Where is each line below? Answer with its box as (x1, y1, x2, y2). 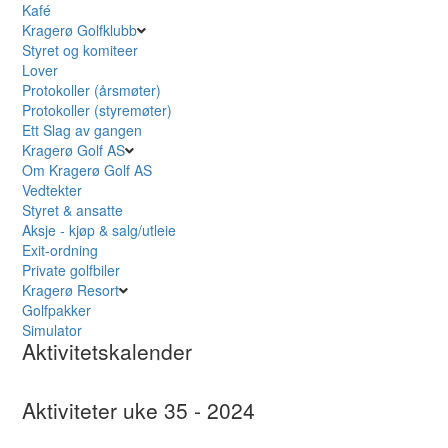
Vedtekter (22, 180, 83, 200)
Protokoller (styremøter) (22, 100, 173, 120)
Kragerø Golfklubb (22, 20, 138, 40)
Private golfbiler (22, 260, 121, 280)
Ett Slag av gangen (22, 120, 143, 140)
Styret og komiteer (22, 40, 139, 60)
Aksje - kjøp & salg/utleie (22, 220, 177, 240)
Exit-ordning (22, 240, 99, 260)
